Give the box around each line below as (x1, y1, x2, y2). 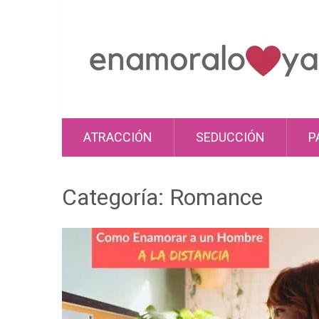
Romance (169, 184, 263, 211)
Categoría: (62, 184, 169, 211)
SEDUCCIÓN (196, 130, 265, 145)
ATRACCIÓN (83, 130, 152, 145)
